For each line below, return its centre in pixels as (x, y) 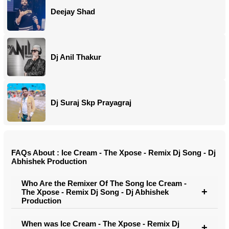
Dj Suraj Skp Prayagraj (91, 102)
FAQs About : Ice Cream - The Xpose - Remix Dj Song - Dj (113, 152)
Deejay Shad (73, 12)
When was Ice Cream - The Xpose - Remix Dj (100, 223)
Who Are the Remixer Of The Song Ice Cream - (104, 183)
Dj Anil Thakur (76, 57)
